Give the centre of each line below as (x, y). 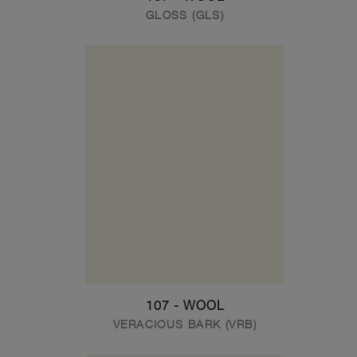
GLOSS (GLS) (185, 15)
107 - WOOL (185, 306)
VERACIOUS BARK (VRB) (185, 324)
